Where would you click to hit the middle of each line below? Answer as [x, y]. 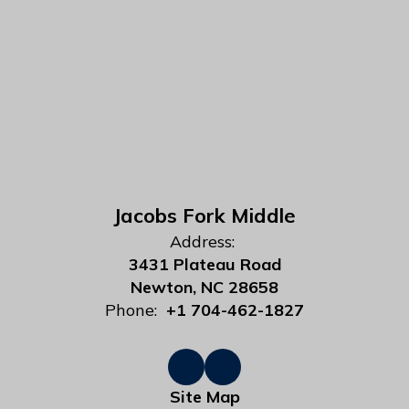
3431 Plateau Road [204, 264]
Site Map [204, 397]
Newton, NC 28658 [204, 287]
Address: [202, 241]
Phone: [131, 310]
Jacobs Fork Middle [204, 215]
